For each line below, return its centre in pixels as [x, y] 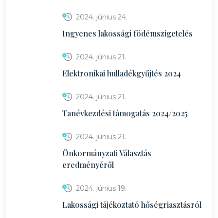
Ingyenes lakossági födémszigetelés [127, 33]
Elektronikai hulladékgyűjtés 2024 [122, 73]
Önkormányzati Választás [107, 153]
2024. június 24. [102, 17]
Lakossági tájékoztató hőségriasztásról [132, 205]
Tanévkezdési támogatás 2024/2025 [125, 113]
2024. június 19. [101, 188]
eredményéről [88, 165]
